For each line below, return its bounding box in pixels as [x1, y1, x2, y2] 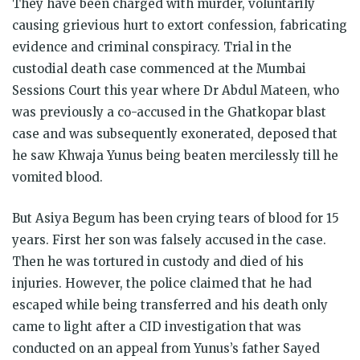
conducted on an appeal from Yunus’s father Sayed [12, 341, 320, 357]
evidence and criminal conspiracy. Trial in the [12, 39, 292, 55]
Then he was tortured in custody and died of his [12, 254, 304, 270]
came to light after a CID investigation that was [12, 319, 301, 335]
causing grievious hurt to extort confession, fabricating [12, 18, 347, 34]
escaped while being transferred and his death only [12, 297, 328, 313]
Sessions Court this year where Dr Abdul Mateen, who [12, 83, 339, 99]
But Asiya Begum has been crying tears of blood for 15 [12, 211, 339, 227]
